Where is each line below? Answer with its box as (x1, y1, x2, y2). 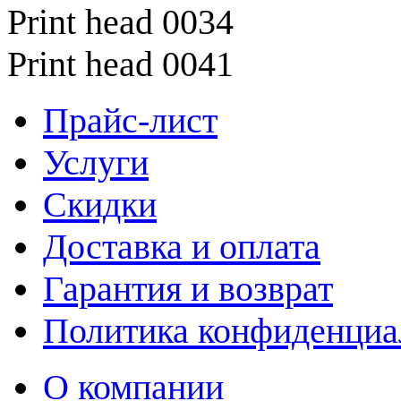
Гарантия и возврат (43, 268, 333, 309)
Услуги (43, 141, 149, 183)
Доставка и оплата (43, 226, 320, 267)
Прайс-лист (43, 99, 218, 141)
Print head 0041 (7, 43, 234, 84)
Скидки (43, 183, 157, 225)
